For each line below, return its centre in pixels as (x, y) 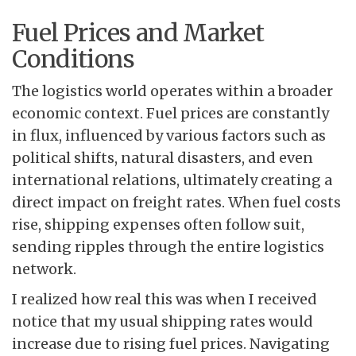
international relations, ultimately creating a (172, 180)
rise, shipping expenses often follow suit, (158, 225)
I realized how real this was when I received (164, 300)
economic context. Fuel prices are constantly (170, 114)
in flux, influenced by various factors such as (169, 136)
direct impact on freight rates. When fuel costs (176, 203)
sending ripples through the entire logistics (168, 247)
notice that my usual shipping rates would (163, 322)
